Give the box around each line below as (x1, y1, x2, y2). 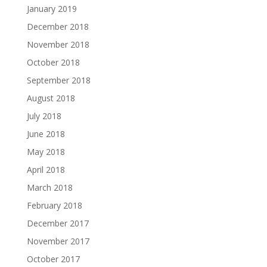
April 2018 (26, 164, 65, 175)
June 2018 (26, 128, 65, 139)
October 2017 (26, 253, 80, 265)
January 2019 (26, 3, 77, 14)
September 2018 (26, 74, 91, 86)
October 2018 (26, 57, 80, 68)
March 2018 (26, 182, 73, 193)
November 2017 (26, 235, 89, 247)
